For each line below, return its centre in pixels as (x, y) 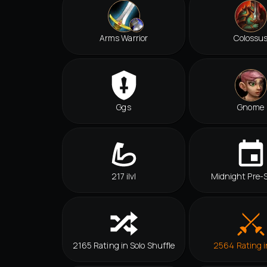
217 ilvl (124, 176)
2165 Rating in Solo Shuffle (124, 246)
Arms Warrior (124, 38)
